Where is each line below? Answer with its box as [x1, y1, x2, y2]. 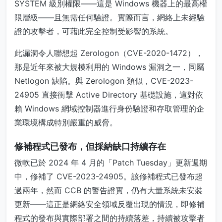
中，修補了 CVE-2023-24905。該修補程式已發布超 [14, 171, 203, 182]
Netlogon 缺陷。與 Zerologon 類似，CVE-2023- [14, 76, 193, 86]
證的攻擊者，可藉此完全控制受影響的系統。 [14, 26, 173, 37]
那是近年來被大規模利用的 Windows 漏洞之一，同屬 [14, 62, 204, 72]
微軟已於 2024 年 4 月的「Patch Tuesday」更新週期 [14, 158, 207, 168]
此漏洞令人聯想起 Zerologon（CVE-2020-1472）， [14, 48, 203, 58]
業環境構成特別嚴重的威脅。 [14, 117, 117, 128]
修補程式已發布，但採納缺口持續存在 [14, 141, 166, 152]
